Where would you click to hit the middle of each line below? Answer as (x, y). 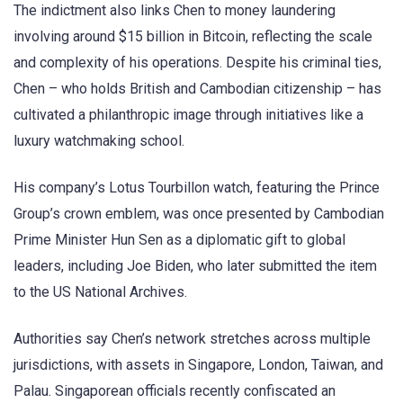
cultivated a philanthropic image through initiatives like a (188, 114)
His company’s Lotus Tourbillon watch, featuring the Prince (197, 188)
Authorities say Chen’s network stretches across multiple (192, 339)
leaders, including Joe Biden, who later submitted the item (195, 266)
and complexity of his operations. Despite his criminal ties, (197, 62)
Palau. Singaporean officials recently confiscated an (175, 391)
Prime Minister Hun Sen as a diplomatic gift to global (179, 240)
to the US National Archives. (100, 292)
